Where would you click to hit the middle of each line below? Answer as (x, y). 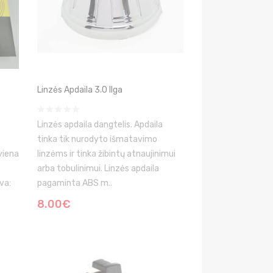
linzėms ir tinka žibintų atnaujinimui (106, 154)
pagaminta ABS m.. (75, 183)
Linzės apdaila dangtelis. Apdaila (100, 125)
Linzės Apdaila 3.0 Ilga (80, 90)
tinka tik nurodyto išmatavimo (97, 139)
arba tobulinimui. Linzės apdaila (98, 168)
